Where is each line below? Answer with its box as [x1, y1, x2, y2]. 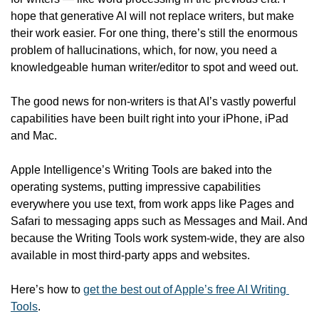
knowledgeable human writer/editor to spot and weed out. [11, 61, 298, 74]
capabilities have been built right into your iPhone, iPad [11, 113, 288, 125]
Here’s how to [11, 283, 83, 296]
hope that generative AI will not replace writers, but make [11, 10, 294, 23]
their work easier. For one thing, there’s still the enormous [11, 27, 298, 40]
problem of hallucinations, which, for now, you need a [11, 44, 277, 57]
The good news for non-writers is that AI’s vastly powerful [11, 95, 296, 108]
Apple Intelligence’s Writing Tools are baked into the [11, 164, 272, 177]
